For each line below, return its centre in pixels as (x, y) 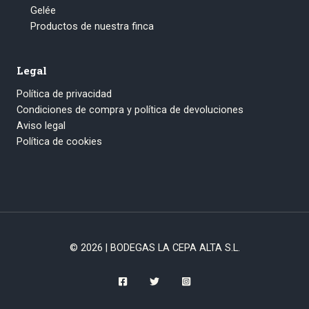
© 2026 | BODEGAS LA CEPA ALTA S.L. (154, 248)
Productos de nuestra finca (92, 27)
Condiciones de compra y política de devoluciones (130, 109)
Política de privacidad (64, 93)
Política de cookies (59, 141)
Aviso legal (41, 125)
